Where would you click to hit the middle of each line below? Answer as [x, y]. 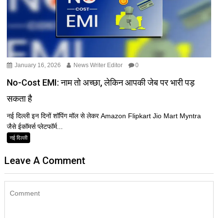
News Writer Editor [98, 65]
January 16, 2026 [37, 65]
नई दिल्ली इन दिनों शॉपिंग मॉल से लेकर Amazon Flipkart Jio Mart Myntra [104, 116]
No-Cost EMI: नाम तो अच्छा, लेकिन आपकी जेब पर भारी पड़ [101, 82]
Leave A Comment [45, 160]
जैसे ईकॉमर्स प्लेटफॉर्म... [35, 126]
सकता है [20, 98]
